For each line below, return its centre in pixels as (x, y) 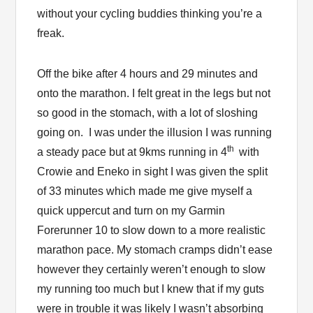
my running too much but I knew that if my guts (151, 289)
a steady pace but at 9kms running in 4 (132, 152)
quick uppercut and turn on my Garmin (131, 210)
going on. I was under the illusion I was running (155, 132)
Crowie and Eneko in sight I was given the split (153, 171)
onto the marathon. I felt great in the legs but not (154, 93)
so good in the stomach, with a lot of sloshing (148, 112)
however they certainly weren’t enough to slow (152, 269)
